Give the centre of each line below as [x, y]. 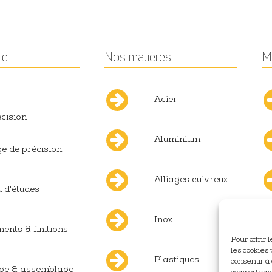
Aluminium [177, 141]
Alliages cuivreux [191, 181]
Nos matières [138, 57]
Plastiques [176, 261]
